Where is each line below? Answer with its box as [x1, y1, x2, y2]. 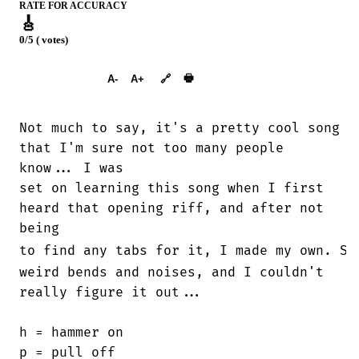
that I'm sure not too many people [19, 139, 284, 156]
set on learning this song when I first [19, 179, 324, 196]
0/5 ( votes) [19, 34, 68, 46]
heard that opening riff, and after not [19, 200, 324, 216]
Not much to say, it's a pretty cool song [19, 119, 340, 136]
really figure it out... [19, 284, 204, 301]
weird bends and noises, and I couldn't [19, 264, 324, 281]
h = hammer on [19, 325, 123, 341]
